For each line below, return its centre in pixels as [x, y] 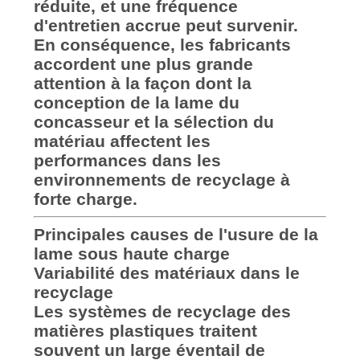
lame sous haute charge [131, 254]
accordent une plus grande [143, 64]
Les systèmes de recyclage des [162, 312]
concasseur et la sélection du [153, 122]
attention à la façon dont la [142, 84]
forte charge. [85, 199]
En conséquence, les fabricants [162, 45]
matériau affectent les [122, 141]
